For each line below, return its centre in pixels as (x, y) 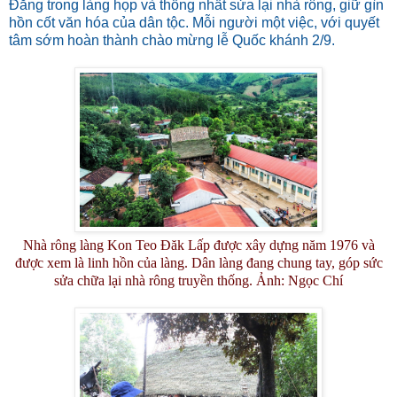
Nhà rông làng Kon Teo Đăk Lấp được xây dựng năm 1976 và (198, 245)
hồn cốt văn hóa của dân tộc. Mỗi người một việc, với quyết (194, 22)
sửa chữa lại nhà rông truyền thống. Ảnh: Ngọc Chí (198, 280)
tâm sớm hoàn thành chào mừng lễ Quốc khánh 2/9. (172, 40)
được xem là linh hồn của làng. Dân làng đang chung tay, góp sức (198, 262)
